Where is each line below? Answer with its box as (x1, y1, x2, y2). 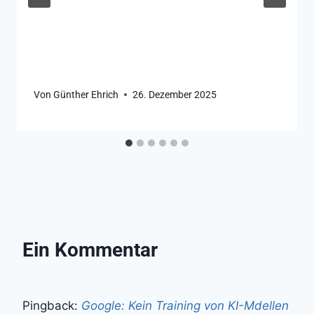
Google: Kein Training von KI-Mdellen (81, 298, 289, 313)
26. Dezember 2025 (132, 88, 217, 100)
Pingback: (22, 298, 81, 313)
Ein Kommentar (22, 238, 158, 261)
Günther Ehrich (53, 88, 119, 100)
